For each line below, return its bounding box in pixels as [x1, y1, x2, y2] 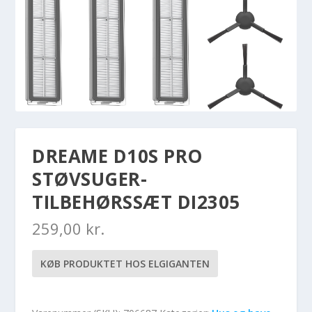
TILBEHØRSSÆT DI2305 [32, 189, 240, 215]
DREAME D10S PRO [32, 143, 203, 169]
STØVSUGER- [32, 166, 148, 192]
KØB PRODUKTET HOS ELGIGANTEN [40, 257, 210, 271]
